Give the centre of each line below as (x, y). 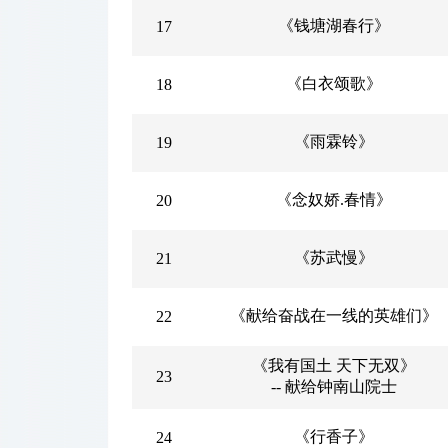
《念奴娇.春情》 (334, 199)
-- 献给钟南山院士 (334, 386)
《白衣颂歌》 (334, 83)
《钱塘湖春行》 (334, 25)
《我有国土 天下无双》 (334, 365)
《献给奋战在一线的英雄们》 (334, 315)
